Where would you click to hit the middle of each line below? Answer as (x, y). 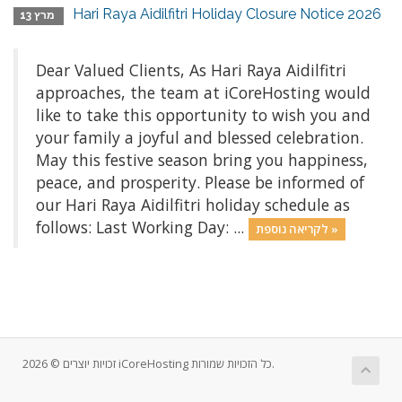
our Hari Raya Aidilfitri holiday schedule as (193, 205)
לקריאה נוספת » (333, 229)
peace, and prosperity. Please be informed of (200, 182)
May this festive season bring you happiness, (202, 160)
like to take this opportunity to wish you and (203, 115)
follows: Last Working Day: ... (142, 227)
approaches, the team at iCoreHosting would (203, 92)
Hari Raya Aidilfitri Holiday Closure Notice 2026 (227, 14)
